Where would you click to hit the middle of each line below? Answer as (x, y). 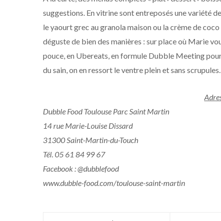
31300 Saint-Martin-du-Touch (91, 140)
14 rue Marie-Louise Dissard (88, 126)
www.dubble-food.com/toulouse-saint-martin (114, 183)
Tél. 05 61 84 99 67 (74, 154)
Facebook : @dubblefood (81, 168)
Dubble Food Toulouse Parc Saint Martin (106, 111)
